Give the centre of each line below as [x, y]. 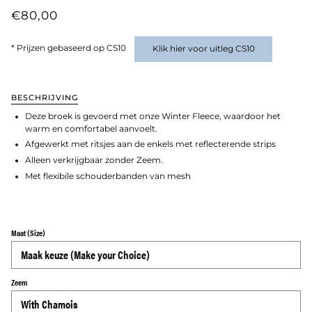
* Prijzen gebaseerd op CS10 [73, 48]
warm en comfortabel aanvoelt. [91, 128]
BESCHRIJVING [45, 97]
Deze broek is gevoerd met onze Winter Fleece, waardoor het [153, 116]
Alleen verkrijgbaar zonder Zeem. [94, 161]
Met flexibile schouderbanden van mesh [108, 176]
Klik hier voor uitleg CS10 [203, 48]
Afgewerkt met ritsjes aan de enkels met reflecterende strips [150, 145]
